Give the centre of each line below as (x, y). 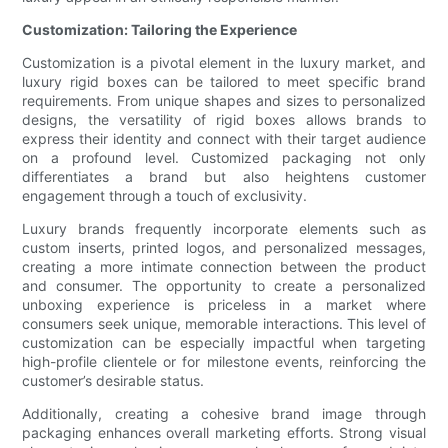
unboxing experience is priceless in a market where (224, 305)
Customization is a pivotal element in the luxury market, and (224, 63)
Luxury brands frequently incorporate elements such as (224, 229)
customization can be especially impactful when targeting (224, 343)
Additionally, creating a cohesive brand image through (224, 414)
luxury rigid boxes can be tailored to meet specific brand (224, 82)
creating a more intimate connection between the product (224, 267)
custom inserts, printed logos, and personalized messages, (224, 248)
